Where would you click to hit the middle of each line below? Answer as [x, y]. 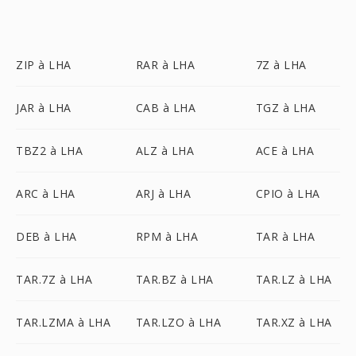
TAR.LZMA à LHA [63, 322]
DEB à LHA [46, 236]
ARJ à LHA [163, 193]
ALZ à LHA [165, 151]
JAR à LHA [44, 108]
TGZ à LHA [286, 108]
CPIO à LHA [288, 193]
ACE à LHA [285, 151]
